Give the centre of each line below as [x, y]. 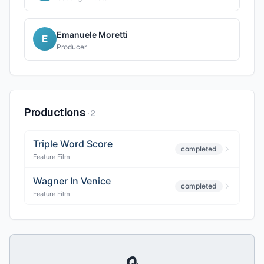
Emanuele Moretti [92, 34]
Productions [55, 112]
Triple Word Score [73, 144]
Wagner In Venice [72, 181]
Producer [72, 47]
